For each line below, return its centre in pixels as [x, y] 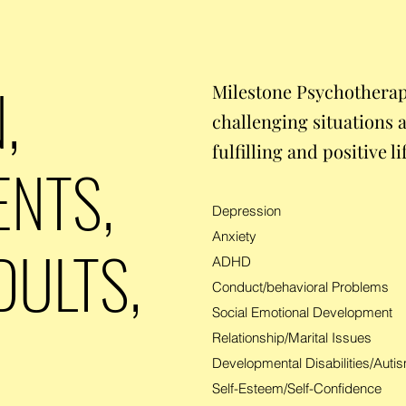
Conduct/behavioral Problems [300, 287]
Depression [246, 211]
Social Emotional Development [302, 312]
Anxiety [234, 236]
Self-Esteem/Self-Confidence [297, 388]
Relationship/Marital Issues [294, 338]
